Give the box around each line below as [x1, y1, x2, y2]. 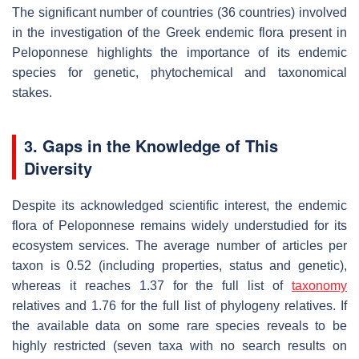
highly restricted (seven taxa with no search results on [12, 338, 347, 353]
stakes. [12, 85, 52, 99]
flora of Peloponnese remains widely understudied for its [12, 218, 347, 232]
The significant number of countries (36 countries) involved [12, 5, 347, 19]
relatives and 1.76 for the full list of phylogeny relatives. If [12, 298, 347, 313]
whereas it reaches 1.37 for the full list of [12, 278, 292, 292]
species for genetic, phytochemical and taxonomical [12, 65, 347, 79]
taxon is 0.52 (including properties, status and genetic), [12, 258, 347, 272]
